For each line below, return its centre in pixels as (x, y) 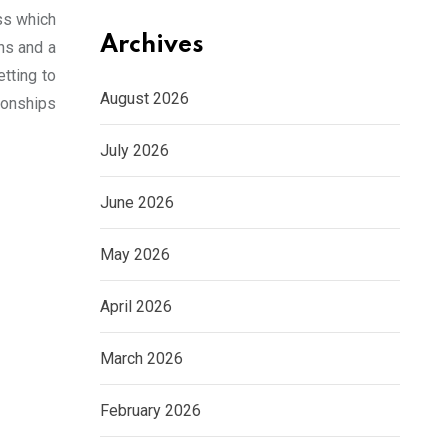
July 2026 (134, 151)
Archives (152, 46)
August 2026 (144, 99)
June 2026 (137, 203)
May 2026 (135, 255)
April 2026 (136, 307)
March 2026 (141, 359)
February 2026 (150, 411)
